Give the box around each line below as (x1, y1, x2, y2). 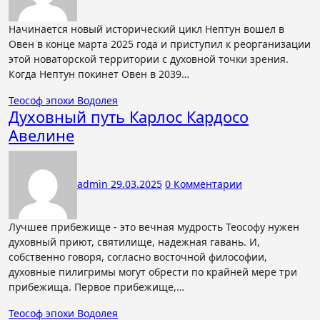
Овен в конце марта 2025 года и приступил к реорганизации (9, 37, 311, 51)
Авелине (9, 125, 74, 146)
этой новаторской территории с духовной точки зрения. (9, 52, 289, 66)
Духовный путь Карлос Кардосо (9, 106, 249, 127)
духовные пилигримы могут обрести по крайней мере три (9, 265, 297, 279)
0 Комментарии (165, 176, 242, 191)
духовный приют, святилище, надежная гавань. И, (9, 235, 260, 249)
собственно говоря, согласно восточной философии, (9, 250, 267, 264)
